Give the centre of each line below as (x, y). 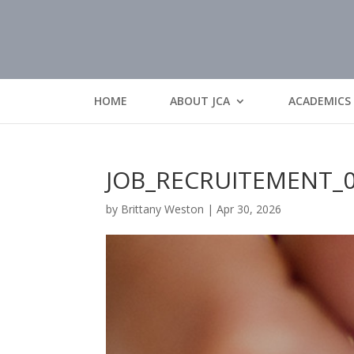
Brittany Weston (163, 209)
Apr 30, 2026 (249, 209)
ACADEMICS (320, 101)
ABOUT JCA (200, 101)
